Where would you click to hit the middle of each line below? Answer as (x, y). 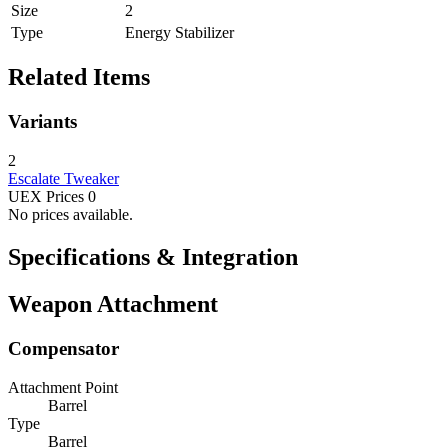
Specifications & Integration (153, 256)
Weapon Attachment (113, 303)
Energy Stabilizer (179, 32)
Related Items (79, 77)
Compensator (63, 348)
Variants (42, 122)
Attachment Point (63, 387)
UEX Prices (46, 197)
